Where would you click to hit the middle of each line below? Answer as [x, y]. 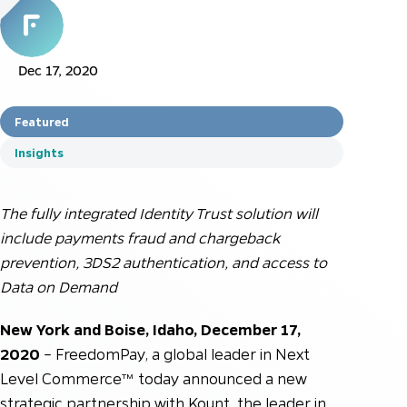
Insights [39, 152]
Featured [42, 121]
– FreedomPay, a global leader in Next [175, 354]
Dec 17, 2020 [58, 70]
